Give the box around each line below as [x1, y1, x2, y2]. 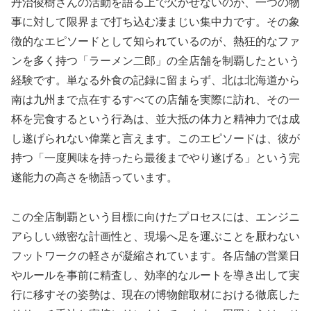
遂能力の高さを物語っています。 [11, 171, 178, 183]
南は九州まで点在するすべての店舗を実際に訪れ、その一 [11, 93, 300, 106]
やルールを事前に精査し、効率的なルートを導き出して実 [11, 269, 300, 281]
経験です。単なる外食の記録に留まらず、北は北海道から [11, 74, 300, 86]
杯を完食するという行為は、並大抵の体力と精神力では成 [11, 112, 300, 125]
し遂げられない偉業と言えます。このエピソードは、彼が [11, 132, 300, 144]
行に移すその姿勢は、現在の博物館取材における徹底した [11, 288, 300, 301]
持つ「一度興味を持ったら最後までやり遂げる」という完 [11, 151, 300, 164]
